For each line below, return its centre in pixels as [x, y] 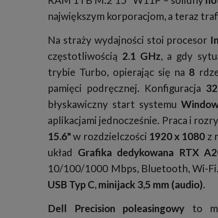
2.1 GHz [142, 55]
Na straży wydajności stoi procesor [129, 39]
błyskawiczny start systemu [115, 104]
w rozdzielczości [110, 136]
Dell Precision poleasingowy [116, 208]
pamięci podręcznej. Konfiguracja [127, 88]
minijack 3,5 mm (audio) [151, 184]
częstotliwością [85, 55]
